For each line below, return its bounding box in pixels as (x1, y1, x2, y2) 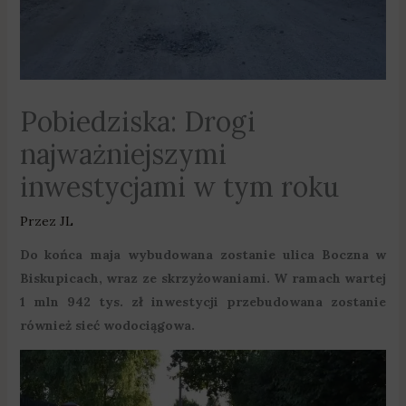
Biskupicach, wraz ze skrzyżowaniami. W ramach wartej (19, 270, 387, 287)
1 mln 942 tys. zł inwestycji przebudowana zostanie (19, 294, 387, 311)
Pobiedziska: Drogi (19, 104, 256, 140)
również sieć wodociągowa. (19, 317, 195, 334)
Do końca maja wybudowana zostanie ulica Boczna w (19, 246, 387, 264)
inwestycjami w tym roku (19, 169, 339, 205)
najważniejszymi (19, 137, 227, 172)
